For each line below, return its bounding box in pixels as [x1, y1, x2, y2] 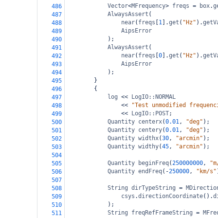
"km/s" [196, 168, 217, 175]
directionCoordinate [138, 193, 203, 200]
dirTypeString [131, 184, 176, 191]
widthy [138, 143, 159, 150]
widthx [138, 135, 159, 142]
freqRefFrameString [131, 209, 193, 216]
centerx [138, 118, 162, 125]
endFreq [138, 168, 162, 175]
